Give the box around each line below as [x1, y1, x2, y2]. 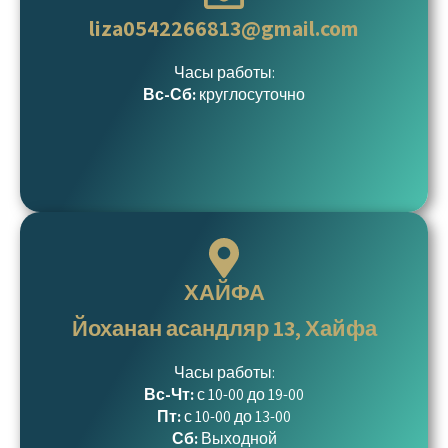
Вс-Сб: [143, 84, 199, 105]
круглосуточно [199, 84, 305, 105]
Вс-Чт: [144, 384, 197, 405]
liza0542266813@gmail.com [89, 14, 359, 42]
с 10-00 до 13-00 [181, 406, 291, 427]
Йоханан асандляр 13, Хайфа [71, 314, 377, 342]
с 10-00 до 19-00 [197, 384, 304, 405]
